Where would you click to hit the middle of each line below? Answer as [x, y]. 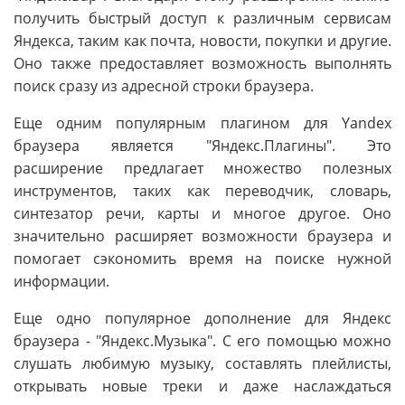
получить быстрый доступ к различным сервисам [202, 19]
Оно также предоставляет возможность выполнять [202, 64]
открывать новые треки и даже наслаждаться [202, 386]
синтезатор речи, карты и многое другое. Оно [202, 214]
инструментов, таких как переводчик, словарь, [202, 191]
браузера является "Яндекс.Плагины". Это [202, 146]
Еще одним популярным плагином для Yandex [202, 123]
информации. [61, 282]
